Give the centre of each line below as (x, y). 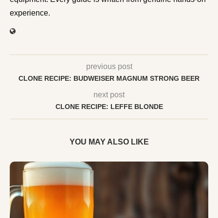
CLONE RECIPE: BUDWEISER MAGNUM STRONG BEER (109, 78)
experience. (30, 13)
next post (109, 94)
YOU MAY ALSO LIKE (109, 142)
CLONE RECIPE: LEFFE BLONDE (109, 106)
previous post (109, 66)
